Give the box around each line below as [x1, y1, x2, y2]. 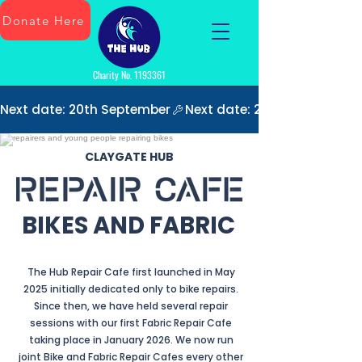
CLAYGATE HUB [85, 149, 174, 165]
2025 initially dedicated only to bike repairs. [23, 282, 238, 296]
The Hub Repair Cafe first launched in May [27, 265, 235, 279]
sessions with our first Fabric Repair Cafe [30, 316, 232, 330]
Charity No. [93, 68, 134, 82]
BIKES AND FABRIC [22, 209, 235, 242]
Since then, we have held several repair [34, 299, 228, 313]
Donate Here [2, 12, 85, 28]
